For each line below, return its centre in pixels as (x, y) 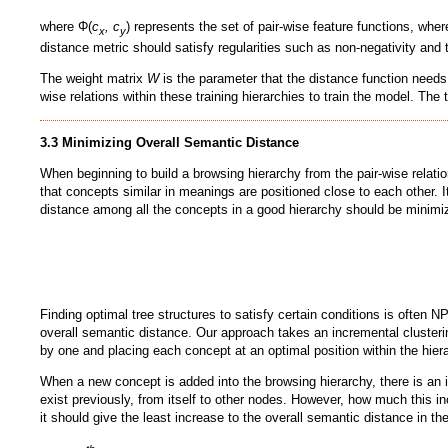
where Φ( (66, 26)
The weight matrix (93, 79)
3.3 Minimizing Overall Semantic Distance (169, 143)
